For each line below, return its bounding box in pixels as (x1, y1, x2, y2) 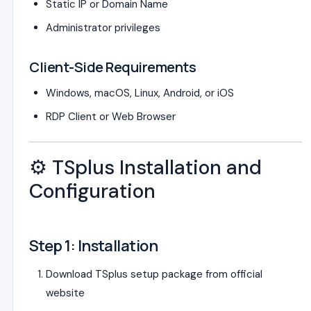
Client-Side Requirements (29, 58, 196, 76)
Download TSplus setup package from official (46, 267, 262, 281)
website (46, 286, 85, 300)
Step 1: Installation (29, 235, 158, 256)
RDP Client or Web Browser (46, 110, 176, 124)
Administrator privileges (46, 21, 160, 35)
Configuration (29, 178, 155, 204)
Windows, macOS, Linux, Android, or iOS (46, 86, 234, 100)
